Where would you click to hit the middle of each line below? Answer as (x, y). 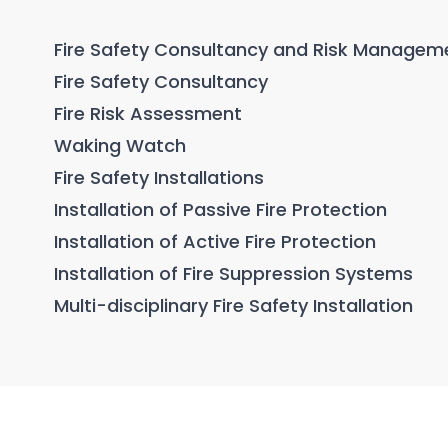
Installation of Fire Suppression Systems (236, 273)
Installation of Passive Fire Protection (223, 209)
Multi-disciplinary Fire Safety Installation (236, 305)
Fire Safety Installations (159, 177)
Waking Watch (122, 145)
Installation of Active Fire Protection (217, 241)
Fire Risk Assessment (153, 113)
